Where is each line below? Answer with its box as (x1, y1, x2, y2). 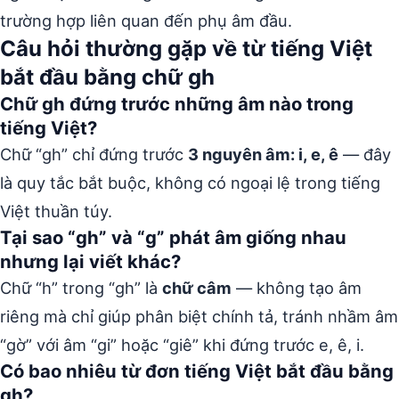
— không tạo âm (232, 277, 362, 297)
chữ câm (162, 277, 232, 297)
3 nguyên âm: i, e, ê (188, 143, 338, 164)
